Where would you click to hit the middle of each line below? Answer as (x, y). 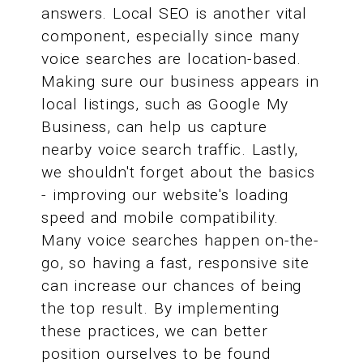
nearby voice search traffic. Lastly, (170, 150)
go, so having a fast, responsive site (175, 263)
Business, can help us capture (154, 127)
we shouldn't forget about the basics (178, 173)
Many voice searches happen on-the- (180, 241)
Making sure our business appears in (180, 82)
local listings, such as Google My (165, 105)
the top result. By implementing (160, 309)
